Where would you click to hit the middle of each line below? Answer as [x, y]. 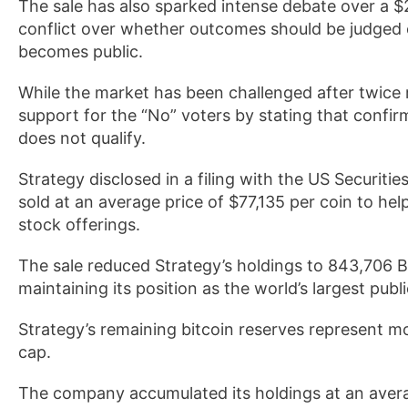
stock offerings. [79, 224]
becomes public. [81, 51]
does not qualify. [82, 138]
